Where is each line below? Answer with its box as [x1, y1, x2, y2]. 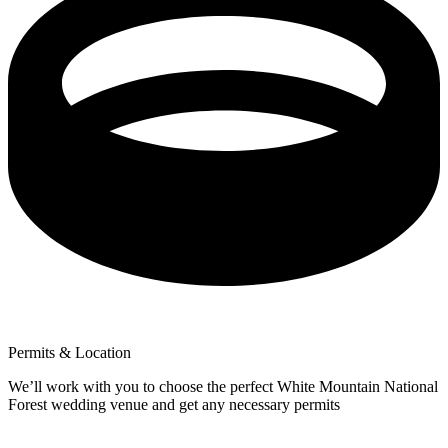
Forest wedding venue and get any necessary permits [8, 395, 340, 413]
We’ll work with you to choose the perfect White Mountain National [8, 377, 438, 395]
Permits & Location [8, 343, 131, 361]
